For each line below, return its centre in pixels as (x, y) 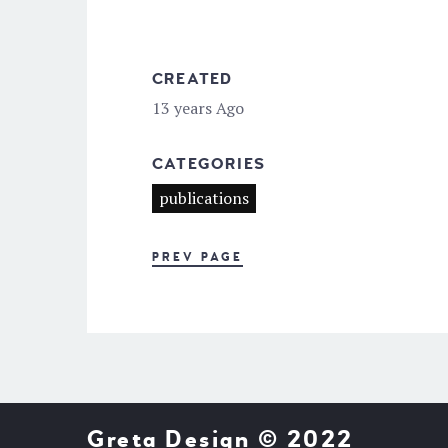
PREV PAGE (197, 257)
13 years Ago (198, 107)
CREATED (192, 78)
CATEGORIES (208, 163)
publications (204, 197)
